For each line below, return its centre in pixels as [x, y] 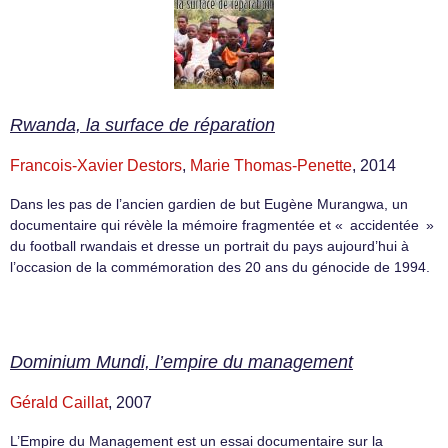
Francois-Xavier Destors [96, 166]
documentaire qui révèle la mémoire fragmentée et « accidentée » [222, 225]
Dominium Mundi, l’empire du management [181, 361]
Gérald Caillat [59, 402]
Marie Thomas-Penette [271, 166]
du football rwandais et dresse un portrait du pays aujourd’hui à [209, 246]
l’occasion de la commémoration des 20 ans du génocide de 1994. [220, 267]
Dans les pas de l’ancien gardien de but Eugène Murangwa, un [209, 204]
